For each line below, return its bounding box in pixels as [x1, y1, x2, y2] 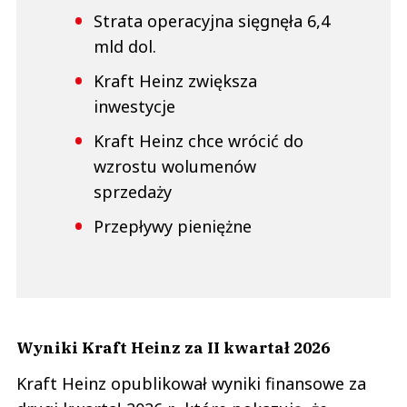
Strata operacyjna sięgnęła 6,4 [94, 9, 330, 32]
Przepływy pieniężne [94, 214, 252, 237]
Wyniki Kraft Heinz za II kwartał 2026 [16, 336, 330, 358]
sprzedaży [94, 180, 172, 203]
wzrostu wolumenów [94, 154, 256, 177]
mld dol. [94, 35, 156, 57]
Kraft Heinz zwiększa [94, 69, 257, 92]
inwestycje [94, 94, 175, 117]
